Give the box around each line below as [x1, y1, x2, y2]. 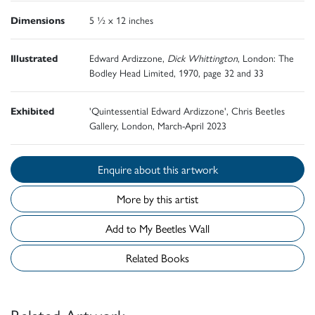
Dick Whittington [167, 51, 238, 65]
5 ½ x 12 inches [89, 13, 153, 27]
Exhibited [11, 103, 54, 118]
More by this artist [117, 191, 198, 207]
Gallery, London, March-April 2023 [89, 118, 226, 133]
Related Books [126, 250, 189, 266]
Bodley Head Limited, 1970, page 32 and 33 [89, 65, 264, 80]
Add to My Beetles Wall [155, 220, 210, 237]
